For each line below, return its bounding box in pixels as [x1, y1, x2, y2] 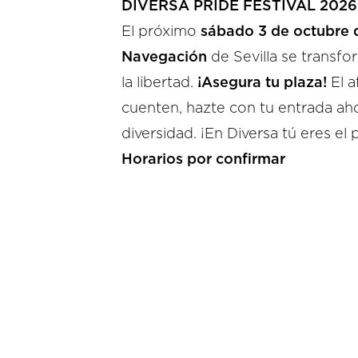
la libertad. [121, 76, 197, 90]
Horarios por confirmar [121, 153, 285, 167]
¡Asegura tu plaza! [197, 76, 327, 90]
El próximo [121, 25, 201, 39]
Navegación [121, 50, 207, 65]
